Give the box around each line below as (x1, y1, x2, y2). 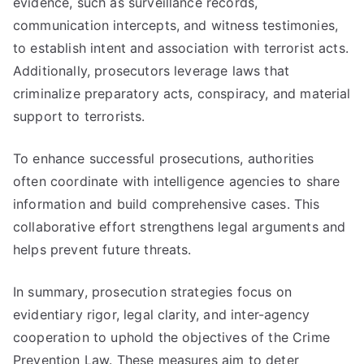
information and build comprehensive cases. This (13, 196, 320, 212)
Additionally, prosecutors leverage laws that (13, 63, 290, 79)
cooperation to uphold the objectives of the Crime (13, 329, 330, 345)
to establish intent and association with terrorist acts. (13, 40, 349, 56)
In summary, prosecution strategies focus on (13, 284, 292, 300)
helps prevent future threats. (13, 241, 192, 258)
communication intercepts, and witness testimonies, (13, 17, 339, 33)
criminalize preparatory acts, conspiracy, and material (13, 85, 351, 102)
